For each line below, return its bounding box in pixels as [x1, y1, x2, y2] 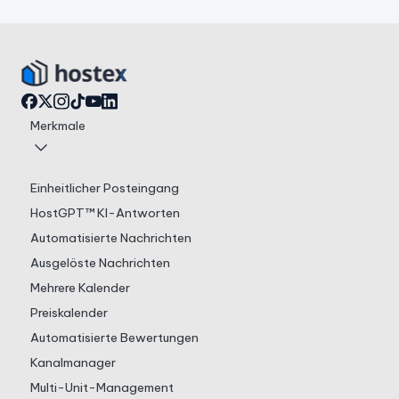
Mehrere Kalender [29, 280, 130, 297]
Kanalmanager [29, 354, 116, 371]
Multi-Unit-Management [29, 379, 174, 396]
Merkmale [29, 118, 85, 134]
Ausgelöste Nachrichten [29, 255, 170, 272]
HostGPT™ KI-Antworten [29, 205, 180, 222]
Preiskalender [29, 305, 108, 322]
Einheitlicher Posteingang [29, 180, 179, 197]
